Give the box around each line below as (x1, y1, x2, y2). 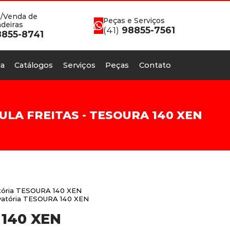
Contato (139, 61, 171, 70)
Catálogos (14, 61, 53, 70)
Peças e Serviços (103, 16, 165, 25)
